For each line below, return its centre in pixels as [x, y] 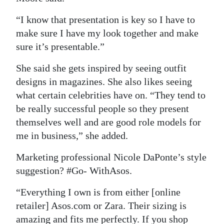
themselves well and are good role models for [108, 122]
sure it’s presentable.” [60, 47]
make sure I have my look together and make [107, 33]
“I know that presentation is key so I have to [105, 20]
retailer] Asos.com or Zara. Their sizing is [101, 206]
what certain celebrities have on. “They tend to [111, 95]
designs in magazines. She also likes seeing [104, 82]
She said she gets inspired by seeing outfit [101, 68]
